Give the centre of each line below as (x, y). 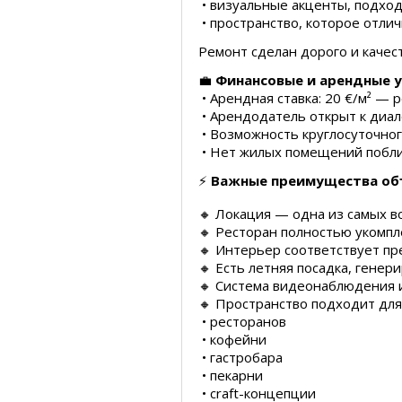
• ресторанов (242, 321)
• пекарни (231, 375)
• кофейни (232, 339)
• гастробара (240, 357)
